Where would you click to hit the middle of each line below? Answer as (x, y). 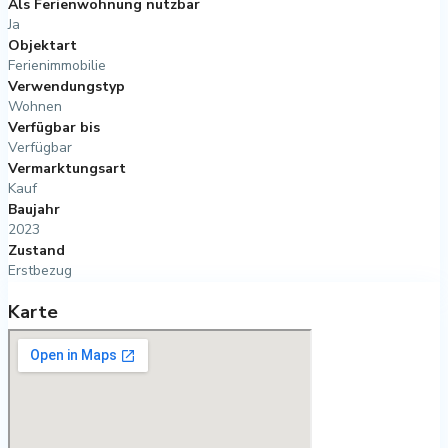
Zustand (36, 250)
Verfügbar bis (54, 127)
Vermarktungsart (67, 168)
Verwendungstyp (66, 86)
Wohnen (35, 106)
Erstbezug (40, 270)
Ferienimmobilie (57, 65)
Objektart (42, 45)
